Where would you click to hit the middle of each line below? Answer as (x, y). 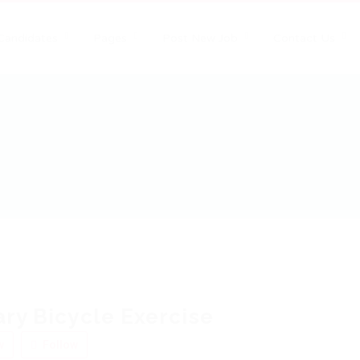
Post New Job (200, 38)
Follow (59, 344)
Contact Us (305, 38)
